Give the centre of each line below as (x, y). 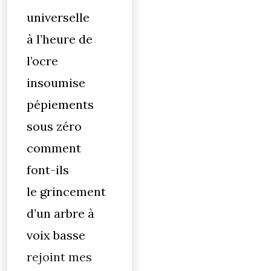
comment (54, 148)
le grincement (66, 191)
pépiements (60, 104)
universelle (58, 17)
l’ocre (42, 61)
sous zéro (54, 126)
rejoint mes (59, 257)
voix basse (56, 235)
